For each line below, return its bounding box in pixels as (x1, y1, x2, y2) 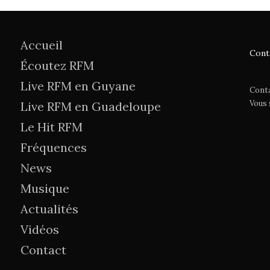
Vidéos (20, 222, 59, 237)
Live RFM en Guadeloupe (20, 99, 161, 115)
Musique (20, 181, 69, 196)
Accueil (20, 37, 63, 53)
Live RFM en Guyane (20, 78, 136, 94)
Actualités (20, 201, 78, 217)
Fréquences (20, 140, 87, 155)
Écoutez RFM (20, 58, 94, 74)
